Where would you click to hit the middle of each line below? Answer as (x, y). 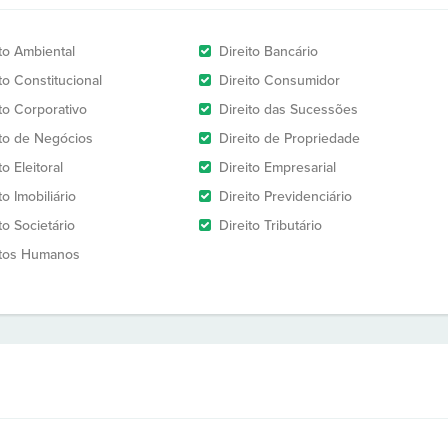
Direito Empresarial (277, 167)
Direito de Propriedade (289, 138)
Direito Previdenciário (285, 196)
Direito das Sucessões (288, 109)
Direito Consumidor (279, 80)
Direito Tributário (270, 225)
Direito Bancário (268, 51)
